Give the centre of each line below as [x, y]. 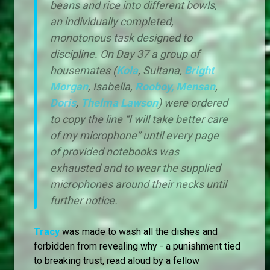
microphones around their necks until [138, 184]
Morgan [69, 86]
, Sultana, [161, 70]
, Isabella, [110, 86]
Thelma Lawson [119, 102]
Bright [199, 70]
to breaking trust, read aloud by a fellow [117, 260]
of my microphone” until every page [134, 135]
